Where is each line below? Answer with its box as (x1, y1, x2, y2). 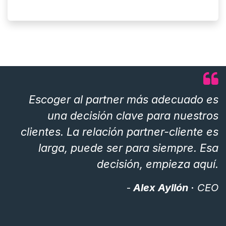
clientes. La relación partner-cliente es (21, 125, 218, 138)
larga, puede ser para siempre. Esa (38, 141, 218, 154)
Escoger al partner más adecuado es (29, 92, 218, 106)
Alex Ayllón (131, 181, 188, 194)
